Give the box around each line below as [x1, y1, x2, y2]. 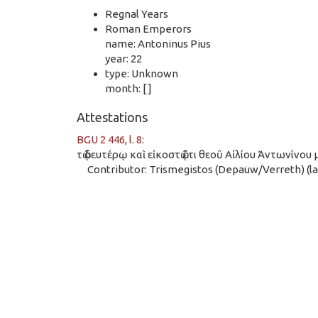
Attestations [77, 110, 148, 125]
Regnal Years [105, 7, 168, 20]
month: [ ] [105, 82, 152, 94]
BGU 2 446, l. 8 [77, 133, 142, 146]
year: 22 [105, 52, 142, 65]
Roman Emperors [105, 22, 192, 35]
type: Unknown [105, 67, 178, 79]
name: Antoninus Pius [105, 37, 211, 50]
